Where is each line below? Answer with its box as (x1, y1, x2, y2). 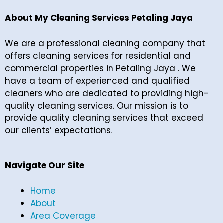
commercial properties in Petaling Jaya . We (5, 62, 196, 74)
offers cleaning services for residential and (5, 49, 191, 62)
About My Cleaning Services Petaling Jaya (5, 12, 193, 24)
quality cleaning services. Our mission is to (5, 99, 188, 111)
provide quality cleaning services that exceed (5, 111, 203, 124)
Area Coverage (30, 209, 96, 222)
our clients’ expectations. (5, 124, 112, 136)
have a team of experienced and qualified (5, 74, 190, 87)
